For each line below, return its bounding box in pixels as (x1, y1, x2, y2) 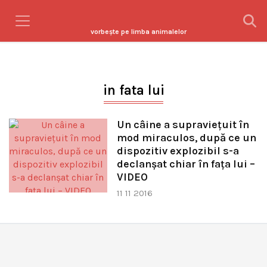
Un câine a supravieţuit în (116, 118, 249, 131)
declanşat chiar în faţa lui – (116, 157, 255, 170)
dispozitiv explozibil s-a (116, 144, 239, 157)
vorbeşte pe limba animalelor (90, 27, 187, 36)
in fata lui (103, 82, 164, 98)
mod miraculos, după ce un (116, 131, 256, 144)
